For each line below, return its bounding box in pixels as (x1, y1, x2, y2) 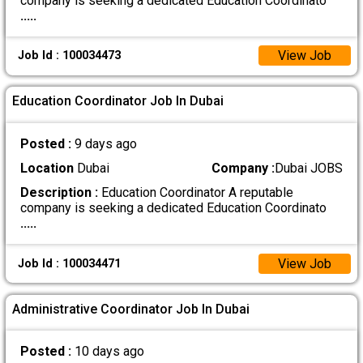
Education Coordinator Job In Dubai (12, 93, 224, 109)
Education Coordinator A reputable (97, 185, 293, 201)
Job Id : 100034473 (17, 49, 121, 63)
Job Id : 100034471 (17, 256, 121, 271)
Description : (19, 185, 98, 201)
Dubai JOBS (275, 160, 344, 177)
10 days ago (74, 344, 144, 360)
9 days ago (74, 135, 137, 152)
